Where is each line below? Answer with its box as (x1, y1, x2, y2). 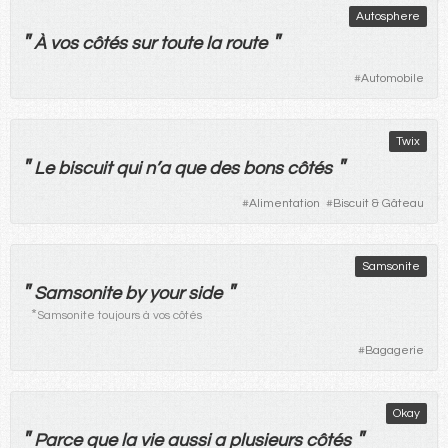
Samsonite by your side (30, 283, 226, 303)
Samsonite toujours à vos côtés (37, 308, 205, 322)
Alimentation (249, 196, 320, 210)
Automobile (361, 71, 424, 85)
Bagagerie (365, 343, 424, 357)
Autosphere (356, 9, 420, 23)
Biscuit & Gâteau (333, 196, 424, 210)
